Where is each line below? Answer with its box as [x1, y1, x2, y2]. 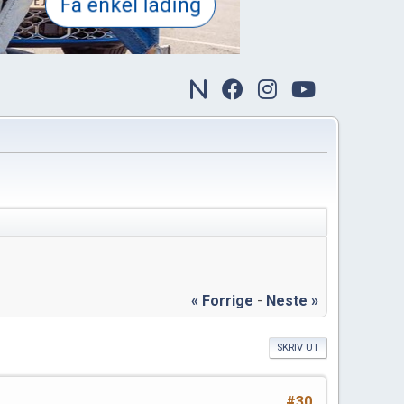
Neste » [266, 291, 318, 309]
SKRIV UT [277, 341, 319, 353]
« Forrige [191, 291, 253, 309]
